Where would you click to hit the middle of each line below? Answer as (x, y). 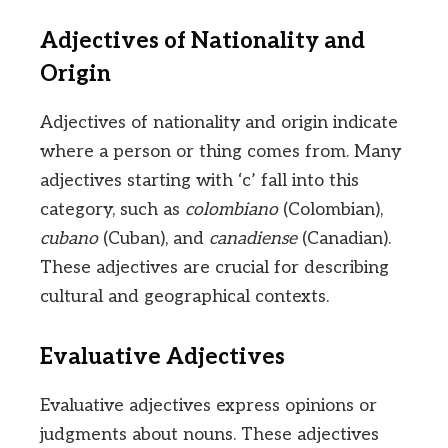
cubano (69, 239)
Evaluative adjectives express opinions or (208, 406)
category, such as (112, 210)
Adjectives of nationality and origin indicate (219, 123)
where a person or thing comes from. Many (220, 152)
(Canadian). (344, 239)
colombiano (231, 210)
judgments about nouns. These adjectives (209, 435)
